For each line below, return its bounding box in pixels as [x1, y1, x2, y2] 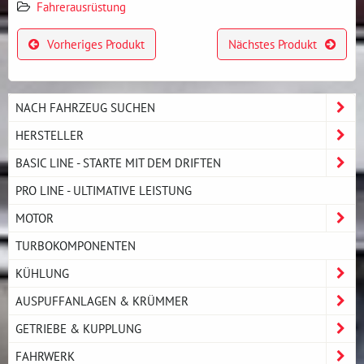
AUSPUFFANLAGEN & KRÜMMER [15, 292, 188, 309]
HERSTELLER [15, 126, 84, 143]
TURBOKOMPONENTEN [15, 236, 136, 253]
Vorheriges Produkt [47, 35, 145, 52]
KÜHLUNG [15, 264, 69, 281]
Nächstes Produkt [227, 35, 317, 52]
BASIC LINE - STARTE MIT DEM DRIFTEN [15, 154, 221, 171]
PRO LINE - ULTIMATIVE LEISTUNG [15, 181, 192, 198]
